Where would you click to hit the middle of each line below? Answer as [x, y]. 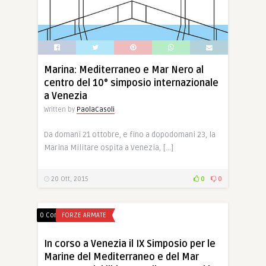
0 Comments [61, 215]
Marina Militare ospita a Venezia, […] [109, 148]
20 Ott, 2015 [69, 179]
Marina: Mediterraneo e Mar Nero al [124, 70]
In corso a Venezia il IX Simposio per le [130, 244]
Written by [60, 110]
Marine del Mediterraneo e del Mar [121, 257]
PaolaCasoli [96, 110]
